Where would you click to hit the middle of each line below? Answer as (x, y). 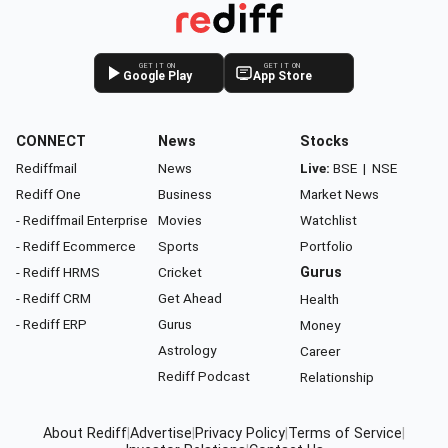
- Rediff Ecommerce (76, 246)
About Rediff (85, 434)
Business (185, 194)
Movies (180, 220)
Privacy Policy (240, 434)
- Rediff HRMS (58, 272)
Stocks (324, 142)
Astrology (187, 350)
